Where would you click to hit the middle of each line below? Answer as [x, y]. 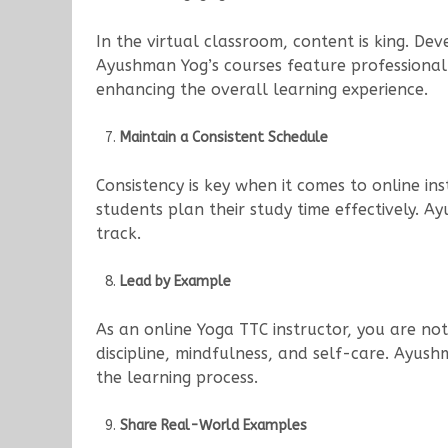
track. [118, 234]
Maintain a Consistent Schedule [224, 138]
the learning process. [177, 378]
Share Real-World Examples [213, 426]
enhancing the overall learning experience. [262, 90]
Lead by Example [175, 282]
